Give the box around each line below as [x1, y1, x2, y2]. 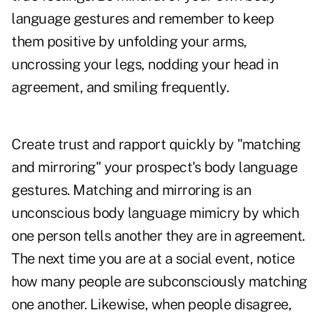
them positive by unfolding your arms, [11, 33, 247, 51]
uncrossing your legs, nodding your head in [11, 56, 278, 74]
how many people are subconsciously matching [11, 273, 307, 291]
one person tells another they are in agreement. [11, 227, 305, 245]
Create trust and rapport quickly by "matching [11, 136, 301, 154]
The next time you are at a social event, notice [11, 250, 295, 268]
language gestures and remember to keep [11, 10, 274, 28]
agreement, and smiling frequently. [11, 79, 229, 96]
